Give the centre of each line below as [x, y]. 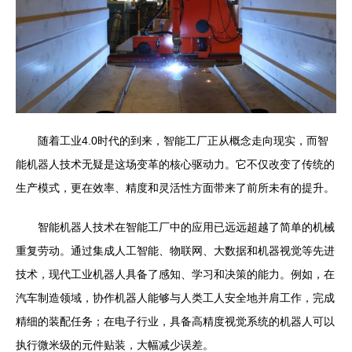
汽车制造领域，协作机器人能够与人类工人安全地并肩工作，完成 [175, 297]
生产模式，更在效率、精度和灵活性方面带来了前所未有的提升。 [175, 187]
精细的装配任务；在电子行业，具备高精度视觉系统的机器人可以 [175, 321]
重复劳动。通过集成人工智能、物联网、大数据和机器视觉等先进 [175, 250]
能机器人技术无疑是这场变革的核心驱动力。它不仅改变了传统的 [175, 164]
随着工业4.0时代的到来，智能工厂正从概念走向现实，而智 [183, 140]
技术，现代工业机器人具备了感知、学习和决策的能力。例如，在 [175, 274]
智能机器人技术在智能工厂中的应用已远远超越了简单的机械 [186, 227]
